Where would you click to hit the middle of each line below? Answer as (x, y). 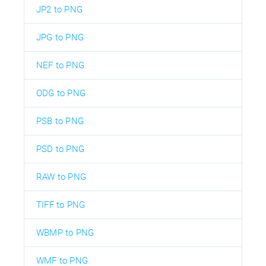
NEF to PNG (60, 65)
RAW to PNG (61, 177)
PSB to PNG (60, 121)
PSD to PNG (60, 149)
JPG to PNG (60, 37)
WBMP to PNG (65, 232)
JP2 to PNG (59, 9)
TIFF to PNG (61, 205)
